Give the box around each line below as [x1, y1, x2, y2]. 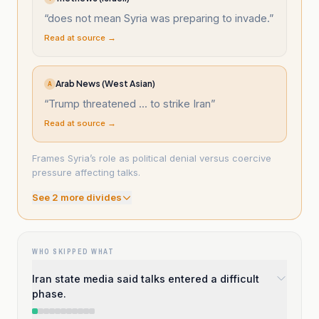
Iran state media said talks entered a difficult [32, 273, 259, 285]
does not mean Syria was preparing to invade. [48, 12, 269, 24]
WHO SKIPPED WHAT [32, 247, 114, 256]
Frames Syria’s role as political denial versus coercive [32, 152, 271, 164]
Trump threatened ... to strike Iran [48, 98, 211, 110]
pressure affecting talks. [32, 167, 140, 178]
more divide [58, 192, 116, 203]
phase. [32, 288, 66, 300]
